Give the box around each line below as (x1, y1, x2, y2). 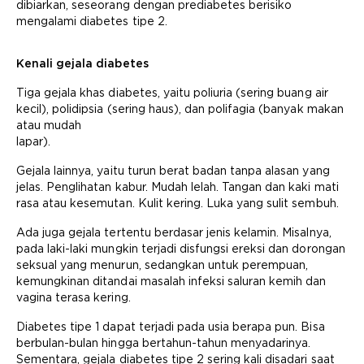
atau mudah (16, 119, 82, 132)
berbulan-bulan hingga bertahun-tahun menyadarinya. (16, 336, 311, 349)
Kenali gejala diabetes (16, 57, 149, 70)
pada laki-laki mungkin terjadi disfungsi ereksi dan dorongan (16, 242, 345, 255)
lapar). (16, 135, 336, 148)
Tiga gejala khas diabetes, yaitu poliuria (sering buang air (16, 86, 328, 99)
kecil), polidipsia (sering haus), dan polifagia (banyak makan (16, 102, 344, 115)
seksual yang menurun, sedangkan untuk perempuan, (16, 258, 309, 271)
